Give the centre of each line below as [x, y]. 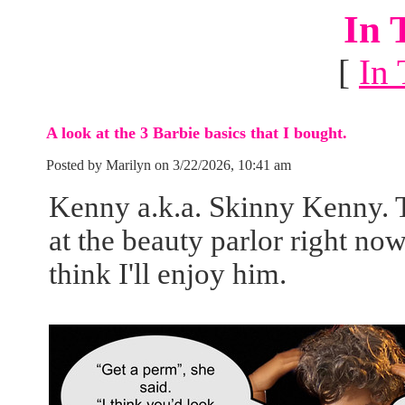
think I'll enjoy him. [168, 274]
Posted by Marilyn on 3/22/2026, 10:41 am [169, 165]
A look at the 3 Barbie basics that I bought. [197, 133]
